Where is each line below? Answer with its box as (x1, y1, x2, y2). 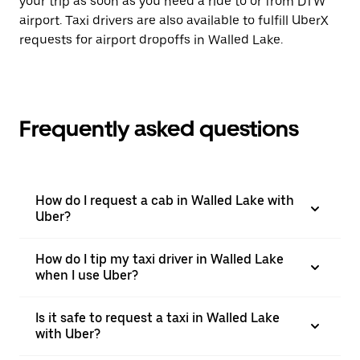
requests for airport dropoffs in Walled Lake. (19, 32, 283, 47)
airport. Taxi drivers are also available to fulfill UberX (19, 13, 329, 28)
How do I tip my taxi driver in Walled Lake (35, 252, 284, 267)
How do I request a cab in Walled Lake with (35, 193, 294, 208)
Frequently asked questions (19, 115, 299, 142)
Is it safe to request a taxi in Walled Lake (35, 310, 280, 325)
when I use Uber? (35, 268, 138, 283)
